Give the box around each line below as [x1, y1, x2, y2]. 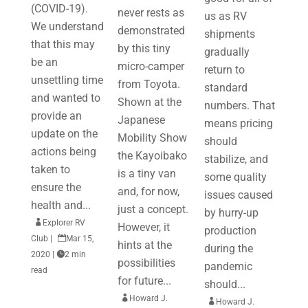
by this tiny [117, 42, 170, 55]
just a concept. [117, 203, 188, 216]
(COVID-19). [30, 2, 88, 15]
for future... [117, 274, 171, 287]
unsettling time [30, 74, 103, 87]
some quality [204, 170, 267, 184]
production [204, 224, 257, 237]
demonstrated [117, 24, 185, 37]
